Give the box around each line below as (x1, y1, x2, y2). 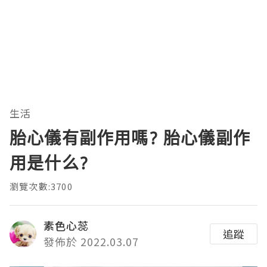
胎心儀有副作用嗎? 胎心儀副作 (10, 126, 250, 150)
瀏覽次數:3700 (10, 180, 73, 193)
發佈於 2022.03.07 (44, 234, 139, 250)
